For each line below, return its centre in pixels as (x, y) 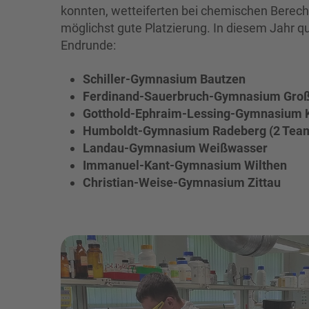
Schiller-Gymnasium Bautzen (164, 79)
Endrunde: (90, 45)
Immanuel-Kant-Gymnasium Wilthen (185, 165)
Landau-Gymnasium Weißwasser (175, 148)
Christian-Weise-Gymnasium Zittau (182, 182)
